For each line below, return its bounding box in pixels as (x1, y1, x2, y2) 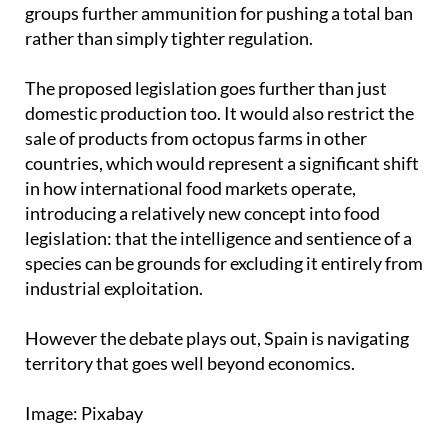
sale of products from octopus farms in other (25, 163, 367, 186)
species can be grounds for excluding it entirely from (25, 288, 423, 311)
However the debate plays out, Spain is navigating (25, 363, 409, 386)
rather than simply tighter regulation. (25, 63, 313, 86)
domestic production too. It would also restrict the (25, 138, 414, 161)
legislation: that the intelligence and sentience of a (25, 263, 412, 286)
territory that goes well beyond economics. (25, 388, 355, 411)
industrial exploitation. (25, 313, 203, 336)
